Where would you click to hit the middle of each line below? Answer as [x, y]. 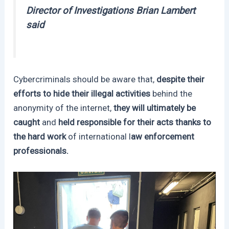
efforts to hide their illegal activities [83, 94]
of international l [99, 137]
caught [27, 122]
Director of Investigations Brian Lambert [111, 11]
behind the [173, 94]
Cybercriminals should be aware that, [85, 79]
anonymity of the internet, [63, 108]
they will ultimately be [154, 108]
